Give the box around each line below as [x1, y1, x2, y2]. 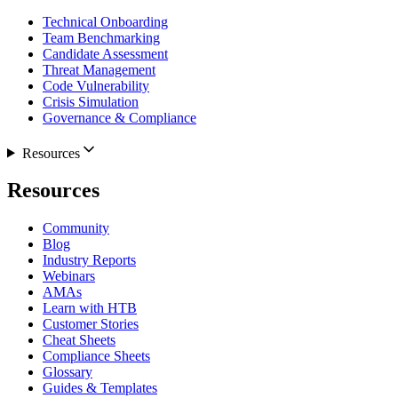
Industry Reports [43, 252, 136, 268]
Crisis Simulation [43, 93, 139, 109]
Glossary [43, 364, 92, 380]
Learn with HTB [43, 300, 137, 316]
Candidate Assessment [43, 45, 168, 61]
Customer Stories [43, 316, 139, 332]
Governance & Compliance [43, 109, 196, 125]
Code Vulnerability [43, 77, 149, 93]
